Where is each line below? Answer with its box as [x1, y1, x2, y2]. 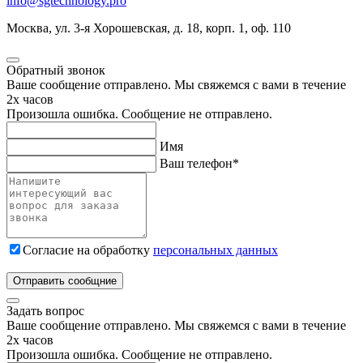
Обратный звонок [6, 62, 105, 77]
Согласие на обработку [23, 242, 153, 257]
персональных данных [153, 242, 278, 257]
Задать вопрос [6, 303, 84, 318]
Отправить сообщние [13, 274, 117, 287]
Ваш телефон [160, 156, 233, 170]
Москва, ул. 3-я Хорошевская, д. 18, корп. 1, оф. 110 [6, 20, 291, 35]
